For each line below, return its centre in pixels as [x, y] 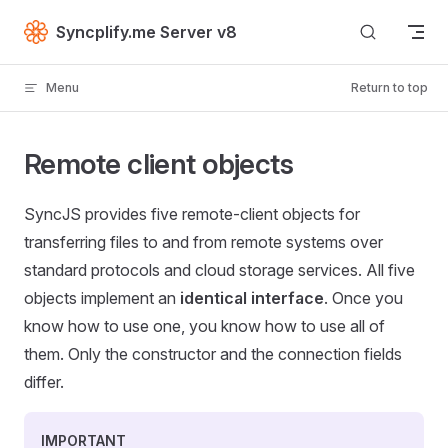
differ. [44, 382]
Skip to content [70, 27]
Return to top [389, 87]
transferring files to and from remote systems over [203, 242]
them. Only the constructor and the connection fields [213, 354]
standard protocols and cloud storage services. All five [219, 270]
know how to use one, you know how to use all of [204, 326]
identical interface [252, 298]
